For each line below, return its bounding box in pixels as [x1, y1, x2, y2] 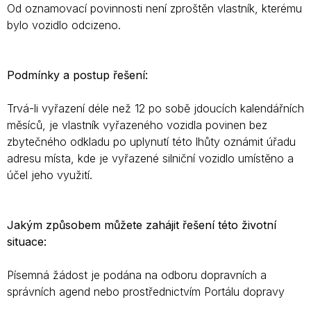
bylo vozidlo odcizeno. [7, 18, 121, 32]
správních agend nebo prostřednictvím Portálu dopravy [7, 285, 285, 299]
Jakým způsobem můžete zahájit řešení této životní [7, 218, 276, 232]
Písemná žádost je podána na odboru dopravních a [7, 268, 267, 282]
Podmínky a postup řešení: [7, 68, 148, 82]
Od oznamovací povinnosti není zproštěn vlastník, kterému [7, 1, 302, 15]
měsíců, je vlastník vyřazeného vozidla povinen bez [7, 118, 267, 132]
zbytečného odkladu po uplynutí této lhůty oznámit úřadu [7, 135, 296, 149]
